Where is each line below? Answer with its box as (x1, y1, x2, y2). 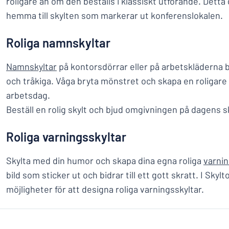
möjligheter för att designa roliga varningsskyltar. (6, 184, 206, 195)
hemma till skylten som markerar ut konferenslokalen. (6, 10, 223, 21)
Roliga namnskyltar (6, 35, 110, 50)
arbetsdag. (6, 89, 52, 101)
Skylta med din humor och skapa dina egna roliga (6, 155, 203, 166)
